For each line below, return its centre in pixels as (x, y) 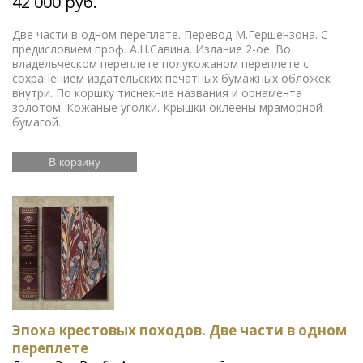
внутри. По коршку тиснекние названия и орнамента (157, 92)
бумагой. (36, 122)
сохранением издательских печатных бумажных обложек (171, 78)
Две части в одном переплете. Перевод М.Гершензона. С (170, 34)
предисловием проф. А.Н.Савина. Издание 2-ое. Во (152, 49)
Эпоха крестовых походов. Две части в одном (179, 330)
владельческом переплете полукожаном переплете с (160, 63)
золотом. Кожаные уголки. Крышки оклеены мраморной (167, 107)
